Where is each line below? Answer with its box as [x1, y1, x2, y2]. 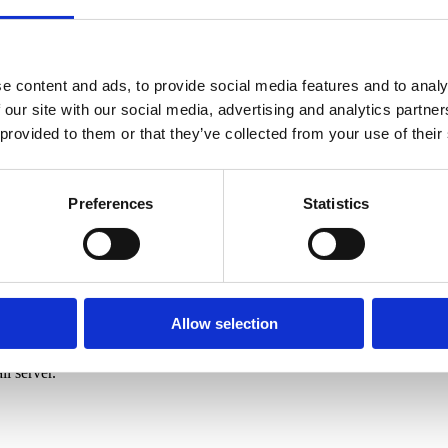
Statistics [303, 195, 369, 213]
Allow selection [170, 315, 278, 333]
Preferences [68, 195, 154, 213]
